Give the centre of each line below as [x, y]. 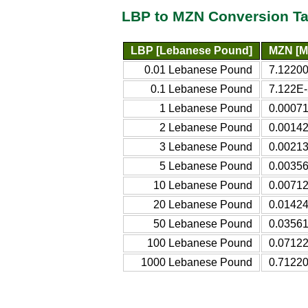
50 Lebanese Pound [203, 223]
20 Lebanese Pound [203, 204]
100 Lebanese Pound [200, 243]
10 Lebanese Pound [203, 185]
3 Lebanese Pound [206, 146]
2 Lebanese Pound [206, 127]
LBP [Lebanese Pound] [191, 50]
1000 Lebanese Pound [197, 262]
